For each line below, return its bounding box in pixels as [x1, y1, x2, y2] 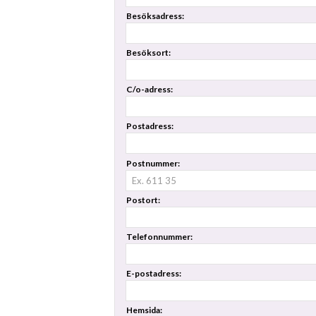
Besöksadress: [126, 10, 184, 21]
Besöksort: [126, 47, 171, 59]
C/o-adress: [126, 84, 173, 95]
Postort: [126, 194, 160, 205]
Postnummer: [126, 157, 180, 169]
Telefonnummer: [126, 231, 193, 243]
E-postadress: [126, 268, 181, 279]
